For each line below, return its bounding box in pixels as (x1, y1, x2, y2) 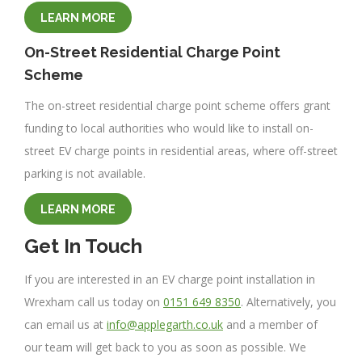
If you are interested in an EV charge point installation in (24, 271, 315, 288)
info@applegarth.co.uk (107, 317, 223, 333)
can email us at (24, 317, 107, 333)
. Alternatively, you (241, 294, 336, 310)
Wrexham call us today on (24, 294, 163, 310)
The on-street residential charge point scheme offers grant (24, 98, 330, 114)
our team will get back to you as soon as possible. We (24, 339, 306, 356)
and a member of (223, 317, 318, 333)
